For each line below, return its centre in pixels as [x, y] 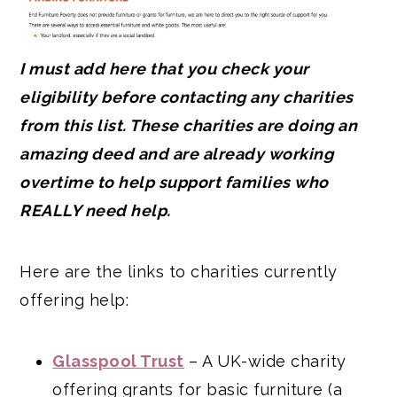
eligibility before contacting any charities [187, 97]
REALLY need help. [95, 211]
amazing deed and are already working [177, 154]
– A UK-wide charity [265, 362]
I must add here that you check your [164, 69]
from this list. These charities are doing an [189, 126]
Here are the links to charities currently [179, 272]
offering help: [74, 300]
